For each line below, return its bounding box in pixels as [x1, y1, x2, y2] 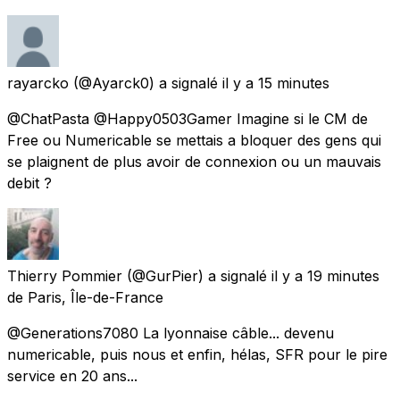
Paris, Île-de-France [28, 287, 163, 306]
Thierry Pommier [7, 266, 122, 285]
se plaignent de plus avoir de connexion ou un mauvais [7, 152, 381, 171]
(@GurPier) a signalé [127, 266, 267, 285]
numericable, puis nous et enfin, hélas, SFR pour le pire [7, 345, 387, 363]
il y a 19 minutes [271, 266, 379, 285]
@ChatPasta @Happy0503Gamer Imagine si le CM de [7, 109, 368, 128]
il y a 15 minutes [222, 73, 329, 92]
